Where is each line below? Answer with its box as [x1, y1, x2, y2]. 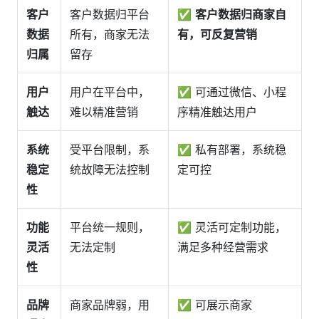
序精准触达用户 [177, 105, 257, 119]
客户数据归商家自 [195, 7, 286, 21]
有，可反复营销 [177, 27, 257, 41]
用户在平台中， [70, 85, 150, 99]
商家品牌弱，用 [70, 298, 150, 312]
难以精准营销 [70, 105, 138, 119]
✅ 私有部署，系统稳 [177, 142, 286, 157]
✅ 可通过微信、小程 [177, 85, 286, 99]
